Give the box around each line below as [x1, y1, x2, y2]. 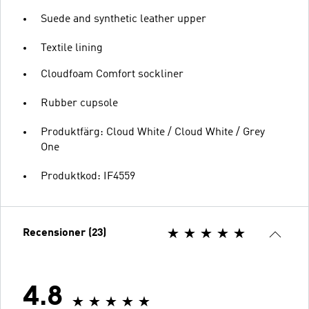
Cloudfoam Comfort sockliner [41, 68, 183, 80]
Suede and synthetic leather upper [41, 13, 206, 25]
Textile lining [41, 42, 103, 54]
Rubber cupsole [41, 97, 118, 109]
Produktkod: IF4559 [41, 170, 135, 182]
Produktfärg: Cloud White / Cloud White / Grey [41, 126, 265, 138]
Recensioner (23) [23, 227, 106, 239]
